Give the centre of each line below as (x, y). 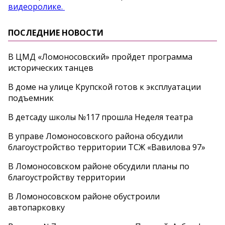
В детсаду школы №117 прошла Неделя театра (100, 117)
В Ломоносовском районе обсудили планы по (99, 166)
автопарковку (36, 208)
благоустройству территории (67, 178)
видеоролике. (36, 7)
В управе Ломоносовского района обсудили (95, 136)
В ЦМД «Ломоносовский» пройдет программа (100, 57)
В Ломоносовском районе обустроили (84, 197)
